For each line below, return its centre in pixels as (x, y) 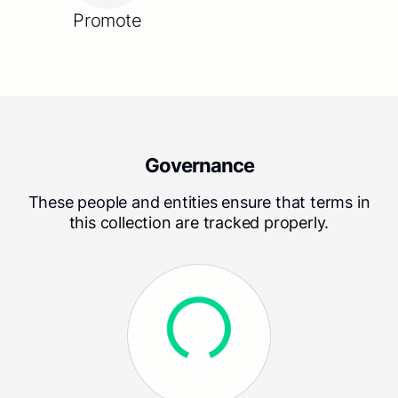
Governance (199, 166)
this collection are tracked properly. (199, 223)
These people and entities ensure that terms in (199, 203)
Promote (107, 21)
